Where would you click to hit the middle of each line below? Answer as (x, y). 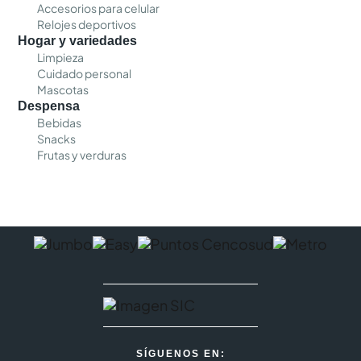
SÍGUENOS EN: (180, 354)
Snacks (57, 139)
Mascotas (63, 89)
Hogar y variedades (78, 41)
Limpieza (61, 57)
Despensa (49, 106)
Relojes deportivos (87, 24)
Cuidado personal (85, 73)
